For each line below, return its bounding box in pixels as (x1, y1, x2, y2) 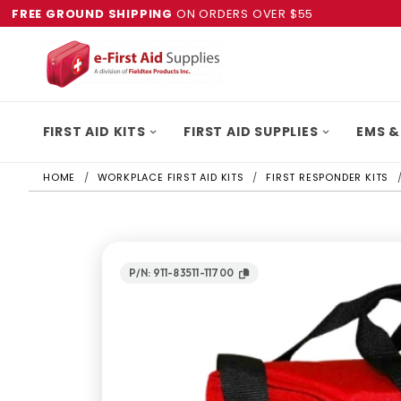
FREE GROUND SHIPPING (12, 4, 173, 22)
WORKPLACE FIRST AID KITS (97, 170, 244, 184)
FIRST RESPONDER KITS (266, 170, 389, 184)
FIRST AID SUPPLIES (183, 123, 319, 141)
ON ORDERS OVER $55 (173, 4, 314, 22)
